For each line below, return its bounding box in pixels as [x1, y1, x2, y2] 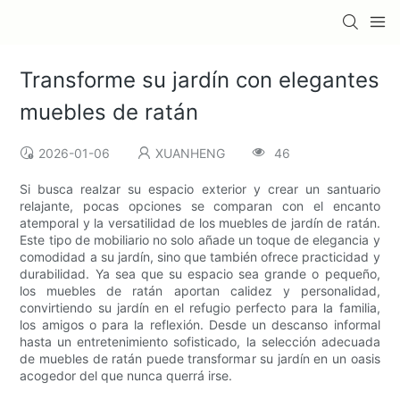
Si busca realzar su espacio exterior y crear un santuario [20, 181, 380, 197]
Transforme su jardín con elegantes [20, 67, 380, 94]
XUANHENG [155, 146, 226, 162]
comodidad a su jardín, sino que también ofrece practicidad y [20, 249, 380, 265]
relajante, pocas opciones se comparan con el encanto [20, 198, 380, 214]
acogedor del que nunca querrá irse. [20, 368, 233, 384]
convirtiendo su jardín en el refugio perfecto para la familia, [20, 300, 380, 316]
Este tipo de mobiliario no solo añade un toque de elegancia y [20, 232, 380, 248]
